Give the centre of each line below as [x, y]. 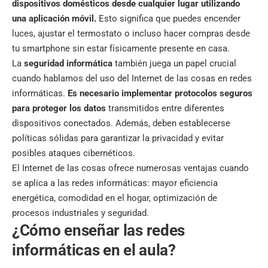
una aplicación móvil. [54, 19]
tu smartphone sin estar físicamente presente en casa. [121, 49]
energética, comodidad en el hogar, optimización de [115, 198]
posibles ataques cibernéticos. [74, 153]
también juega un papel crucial [174, 64]
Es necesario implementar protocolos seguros [159, 94]
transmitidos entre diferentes [165, 109]
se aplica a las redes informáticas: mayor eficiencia [115, 183]
